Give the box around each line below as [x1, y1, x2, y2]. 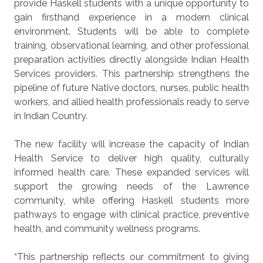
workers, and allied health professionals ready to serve [14, 96, 249, 107]
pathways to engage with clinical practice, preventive [14, 209, 249, 220]
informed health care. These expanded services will [14, 167, 249, 178]
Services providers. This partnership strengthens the [14, 68, 249, 79]
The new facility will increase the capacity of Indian [14, 139, 249, 150]
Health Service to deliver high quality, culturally [14, 153, 249, 164]
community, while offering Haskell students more [14, 195, 249, 206]
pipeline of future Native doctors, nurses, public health [14, 82, 249, 93]
